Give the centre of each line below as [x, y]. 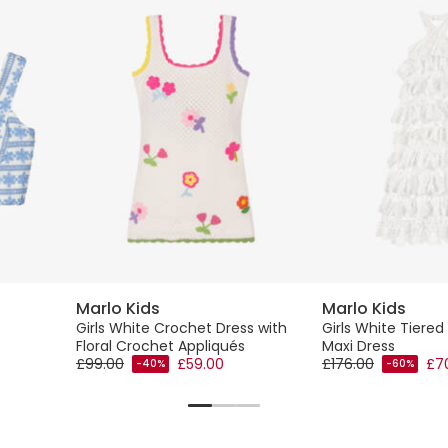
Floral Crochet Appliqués [160, 345]
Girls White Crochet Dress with [181, 327]
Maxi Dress [358, 345]
